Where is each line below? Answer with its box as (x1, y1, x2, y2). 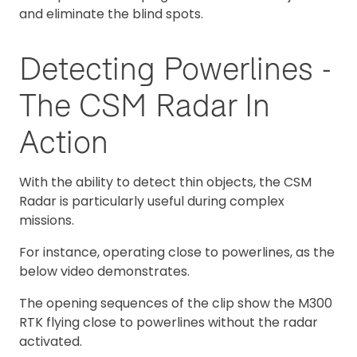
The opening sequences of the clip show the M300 (19, 293, 332, 312)
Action (19, 121, 108, 161)
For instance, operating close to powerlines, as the (19, 242, 335, 261)
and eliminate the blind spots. (19, 5, 203, 24)
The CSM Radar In (19, 84, 270, 124)
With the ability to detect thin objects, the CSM (19, 172, 312, 191)
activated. (19, 331, 82, 351)
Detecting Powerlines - (19, 48, 332, 88)
